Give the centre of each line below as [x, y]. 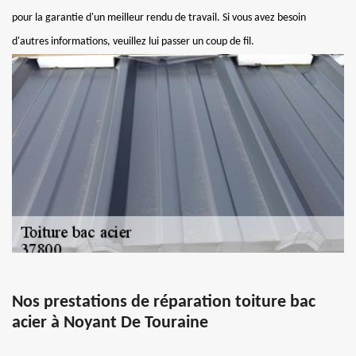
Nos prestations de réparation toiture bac [164, 302]
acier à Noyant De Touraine [110, 323]
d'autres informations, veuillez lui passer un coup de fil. [133, 42]
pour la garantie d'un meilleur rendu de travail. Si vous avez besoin [159, 18]
